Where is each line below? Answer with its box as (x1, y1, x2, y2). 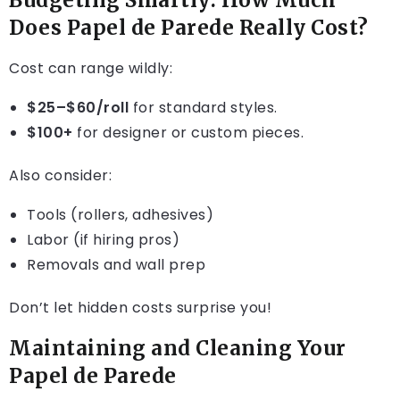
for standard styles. (129, 97, 278, 119)
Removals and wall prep (27, 254, 205, 276)
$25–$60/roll (27, 97, 129, 119)
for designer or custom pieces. (72, 122, 304, 144)
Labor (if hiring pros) (27, 229, 179, 251)
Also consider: (9, 165, 112, 187)
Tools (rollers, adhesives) (27, 204, 213, 226)
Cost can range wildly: (9, 58, 172, 79)
